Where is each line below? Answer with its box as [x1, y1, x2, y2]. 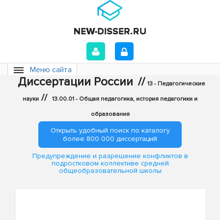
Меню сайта [30, 65, 72, 75]
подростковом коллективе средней [51, 159, 169, 168]
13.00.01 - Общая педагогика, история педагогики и [52, 95, 197, 103]
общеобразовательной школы [58, 166, 162, 175]
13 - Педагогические [147, 80, 205, 87]
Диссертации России [17, 75, 133, 89]
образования [90, 110, 130, 118]
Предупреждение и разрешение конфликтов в [32, 152, 188, 161]
